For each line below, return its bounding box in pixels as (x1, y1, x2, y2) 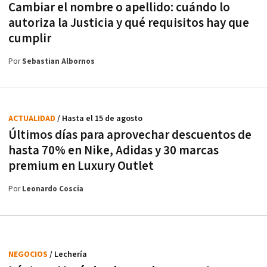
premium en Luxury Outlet (8, 157, 154, 174)
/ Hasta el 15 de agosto (57, 113, 142, 124)
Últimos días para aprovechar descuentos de (8, 126, 252, 143)
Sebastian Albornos (22, 56, 95, 67)
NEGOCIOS (8, 249, 49, 260)
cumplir (8, 30, 51, 46)
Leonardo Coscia (22, 184, 83, 194)
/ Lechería (49, 249, 87, 260)
